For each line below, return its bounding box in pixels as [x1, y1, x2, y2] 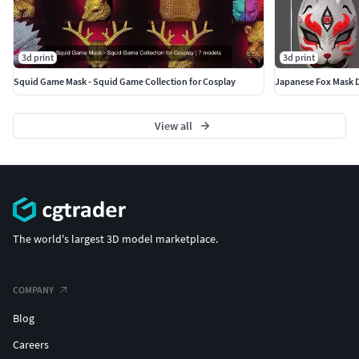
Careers [13, 337, 49, 353]
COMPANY [13, 284, 54, 296]
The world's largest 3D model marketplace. [13, 232, 218, 247]
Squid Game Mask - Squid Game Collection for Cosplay [14, 75, 236, 87]
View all [154, 118, 192, 133]
